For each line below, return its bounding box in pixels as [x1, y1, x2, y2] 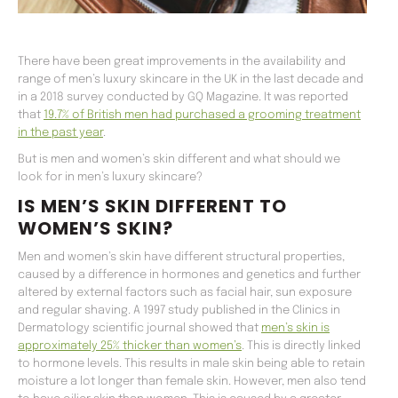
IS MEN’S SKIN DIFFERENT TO [18, 194, 287, 219]
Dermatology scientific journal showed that [18, 322, 261, 335]
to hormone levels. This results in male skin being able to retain [18, 358, 365, 370]
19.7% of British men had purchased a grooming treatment [44, 109, 361, 122]
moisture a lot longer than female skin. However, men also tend [18, 376, 366, 388]
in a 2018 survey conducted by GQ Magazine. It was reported [18, 92, 348, 104]
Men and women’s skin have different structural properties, [18, 251, 345, 264]
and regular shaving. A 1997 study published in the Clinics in [18, 305, 340, 317]
